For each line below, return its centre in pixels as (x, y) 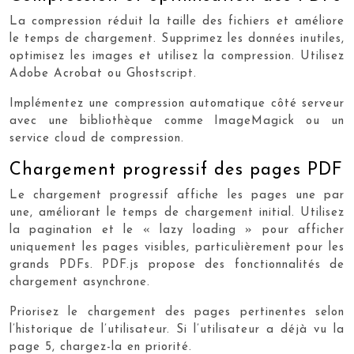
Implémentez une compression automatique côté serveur (177, 104)
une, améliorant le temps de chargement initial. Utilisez (177, 213)
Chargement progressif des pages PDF (176, 170)
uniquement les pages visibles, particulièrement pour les (177, 248)
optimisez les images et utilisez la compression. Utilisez (177, 56)
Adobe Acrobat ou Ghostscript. (103, 74)
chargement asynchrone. (80, 282)
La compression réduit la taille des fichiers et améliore (177, 22)
